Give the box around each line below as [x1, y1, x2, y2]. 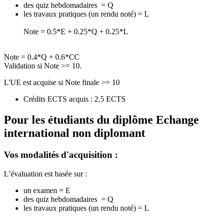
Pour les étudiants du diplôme [4, 113, 156, 127]
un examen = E [23, 186, 70, 195]
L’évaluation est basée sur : [4, 169, 87, 178]
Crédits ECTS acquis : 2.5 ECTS [23, 95, 126, 104]
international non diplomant [4, 127, 145, 140]
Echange [156, 113, 199, 127]
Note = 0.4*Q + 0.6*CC [4, 53, 80, 62]
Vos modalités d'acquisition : [4, 150, 118, 160]
